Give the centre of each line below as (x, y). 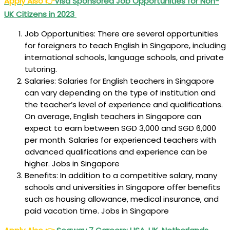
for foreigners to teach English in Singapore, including (125, 45)
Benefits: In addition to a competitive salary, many (121, 175)
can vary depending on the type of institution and (120, 92)
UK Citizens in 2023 (40, 14)
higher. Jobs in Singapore (72, 163)
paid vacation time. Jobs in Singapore (97, 210)
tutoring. (41, 69)
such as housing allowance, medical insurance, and (122, 199)
